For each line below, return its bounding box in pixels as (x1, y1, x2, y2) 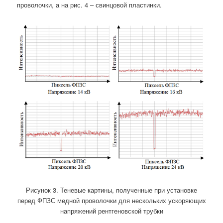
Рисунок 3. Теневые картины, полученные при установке (26, 185, 197, 195)
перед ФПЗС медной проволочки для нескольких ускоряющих (17, 196, 206, 205)
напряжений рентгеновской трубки (60, 206, 163, 216)
